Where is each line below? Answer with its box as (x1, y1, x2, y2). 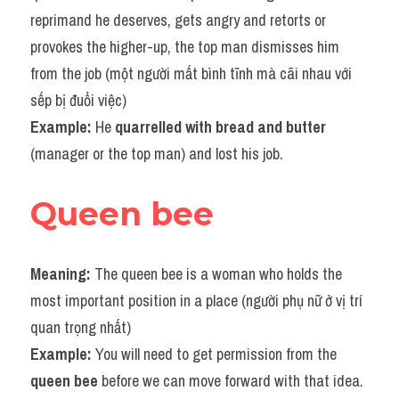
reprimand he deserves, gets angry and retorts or (30, 9, 326, 31)
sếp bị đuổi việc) (30, 89, 126, 111)
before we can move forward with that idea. (98, 370, 363, 392)
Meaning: (30, 263, 94, 285)
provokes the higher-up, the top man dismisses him (30, 36, 339, 58)
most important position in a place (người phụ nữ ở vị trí (30, 289, 362, 312)
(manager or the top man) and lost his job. (30, 142, 283, 165)
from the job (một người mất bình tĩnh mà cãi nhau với (30, 62, 352, 85)
